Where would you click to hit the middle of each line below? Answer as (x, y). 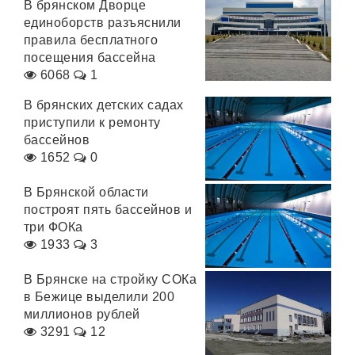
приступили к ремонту (92, 122)
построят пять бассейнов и (108, 210)
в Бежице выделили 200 (99, 297)
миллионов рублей (82, 314)
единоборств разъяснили (103, 23)
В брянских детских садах (104, 105)
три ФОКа (53, 227)
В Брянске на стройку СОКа (110, 279)
